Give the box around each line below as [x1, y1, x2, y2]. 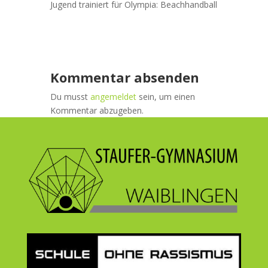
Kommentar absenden [50, 68, 199, 87]
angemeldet [90, 91, 136, 103]
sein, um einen [136, 91, 195, 103]
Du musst [50, 91, 90, 103]
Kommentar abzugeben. [50, 105, 144, 117]
